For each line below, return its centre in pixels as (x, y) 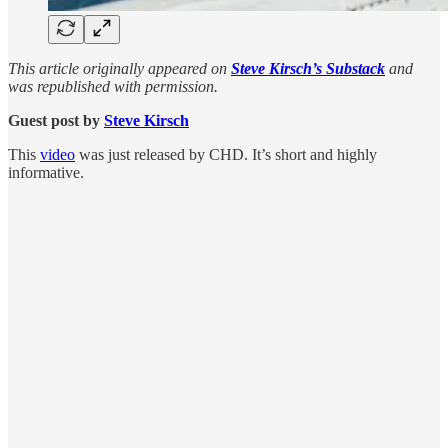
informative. (46, 172)
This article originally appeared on (119, 68)
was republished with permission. (113, 86)
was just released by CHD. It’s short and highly (226, 154)
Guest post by (56, 120)
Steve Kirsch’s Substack (308, 68)
